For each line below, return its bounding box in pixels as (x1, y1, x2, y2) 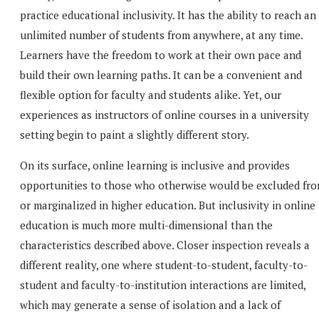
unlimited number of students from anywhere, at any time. (20, 27, 303, 42)
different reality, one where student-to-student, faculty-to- (20, 257, 308, 272)
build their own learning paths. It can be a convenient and (20, 67, 302, 82)
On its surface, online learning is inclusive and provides (20, 157, 290, 172)
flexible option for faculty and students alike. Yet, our (20, 87, 281, 102)
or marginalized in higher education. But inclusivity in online (20, 197, 315, 212)
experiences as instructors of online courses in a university (20, 107, 309, 122)
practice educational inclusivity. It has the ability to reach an (20, 7, 316, 22)
